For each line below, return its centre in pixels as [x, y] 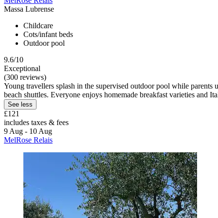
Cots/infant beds [48, 34]
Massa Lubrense [29, 9]
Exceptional [22, 68]
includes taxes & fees [36, 122]
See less [20, 104]
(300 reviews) [25, 77]
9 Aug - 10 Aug [28, 131]
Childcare [38, 25]
